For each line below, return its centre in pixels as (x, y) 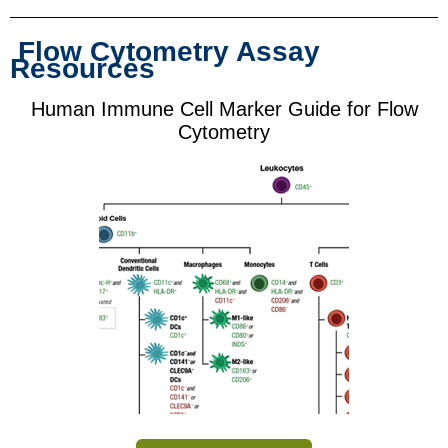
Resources (82, 69)
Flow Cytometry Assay (169, 52)
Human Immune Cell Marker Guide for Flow (224, 109)
